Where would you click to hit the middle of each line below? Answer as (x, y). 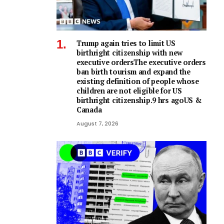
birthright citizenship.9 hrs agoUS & (139, 100)
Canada (89, 109)
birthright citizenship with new (130, 52)
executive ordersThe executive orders (141, 62)
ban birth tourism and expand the (133, 71)
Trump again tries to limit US (126, 43)
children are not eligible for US (129, 90)
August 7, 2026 (97, 123)
